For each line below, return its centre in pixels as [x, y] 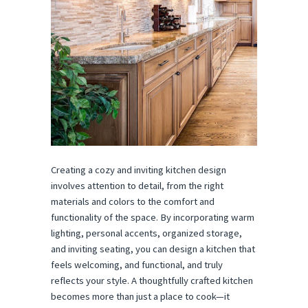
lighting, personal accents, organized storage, [146, 233]
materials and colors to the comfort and [133, 201]
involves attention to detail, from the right [137, 185]
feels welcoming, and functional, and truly [137, 264]
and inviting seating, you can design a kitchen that [153, 249]
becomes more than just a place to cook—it [140, 296]
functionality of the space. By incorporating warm [153, 217]
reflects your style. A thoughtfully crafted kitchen [152, 280]
